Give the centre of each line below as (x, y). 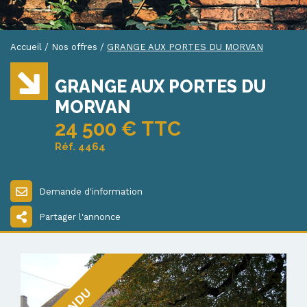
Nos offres (74, 47)
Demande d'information (91, 191)
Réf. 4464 (80, 147)
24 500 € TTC (118, 129)
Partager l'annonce (80, 217)
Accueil (26, 47)
